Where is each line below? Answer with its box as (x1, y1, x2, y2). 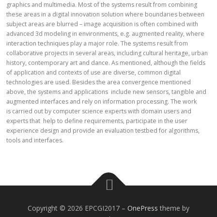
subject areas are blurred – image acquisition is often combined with (6, 19, 199, 28)
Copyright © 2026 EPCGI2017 (28, 203, 122, 213)
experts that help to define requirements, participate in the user (6, 116, 188, 125)
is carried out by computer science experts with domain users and (6, 107, 192, 115)
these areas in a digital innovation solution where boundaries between (6, 10, 205, 18)
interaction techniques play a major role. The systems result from (6, 39, 188, 47)
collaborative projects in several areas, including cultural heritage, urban (6, 48, 208, 57)
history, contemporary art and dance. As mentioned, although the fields (6, 58, 206, 67)
